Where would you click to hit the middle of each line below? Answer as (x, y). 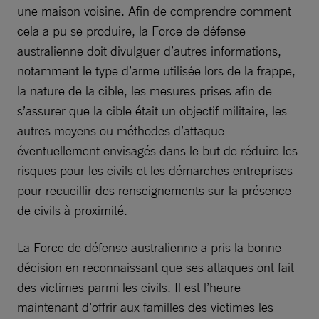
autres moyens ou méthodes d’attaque (121, 131)
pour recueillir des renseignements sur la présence (154, 190)
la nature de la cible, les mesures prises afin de (145, 91)
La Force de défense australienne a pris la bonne (149, 247)
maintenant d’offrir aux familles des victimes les (145, 307)
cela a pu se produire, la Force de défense (131, 31)
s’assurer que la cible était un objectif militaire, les (152, 111)
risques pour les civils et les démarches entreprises (155, 171)
